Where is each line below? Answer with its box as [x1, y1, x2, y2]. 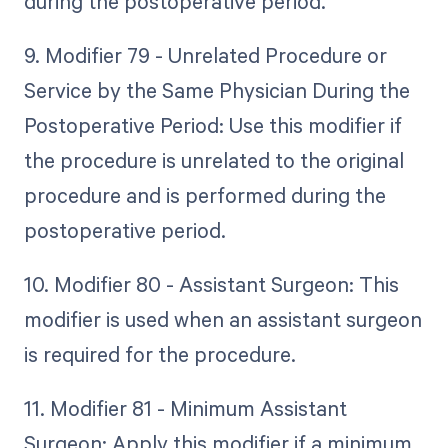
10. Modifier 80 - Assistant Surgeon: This [23, 269, 399, 298]
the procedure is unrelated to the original [23, 145, 404, 174]
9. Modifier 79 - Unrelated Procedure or [23, 40, 387, 69]
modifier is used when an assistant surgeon [23, 304, 422, 333]
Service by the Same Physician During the [23, 75, 410, 104]
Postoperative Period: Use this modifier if [23, 110, 402, 139]
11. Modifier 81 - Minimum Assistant [23, 393, 347, 422]
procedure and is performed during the [23, 180, 386, 209]
